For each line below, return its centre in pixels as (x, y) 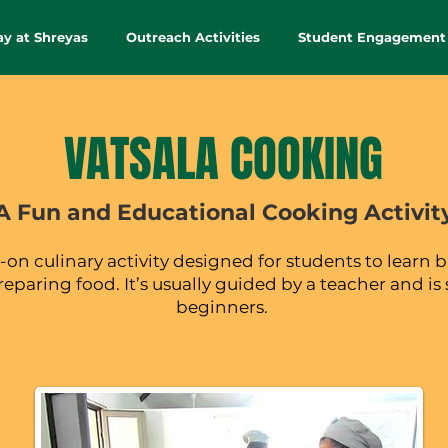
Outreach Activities (193, 37)
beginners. (223, 307)
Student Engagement (372, 37)
